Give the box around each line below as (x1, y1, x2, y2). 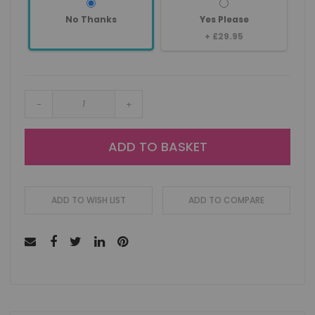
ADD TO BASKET (108, 138, 207, 155)
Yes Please (199, 13, 249, 25)
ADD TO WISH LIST (51, 194, 127, 206)
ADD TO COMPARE (188, 194, 264, 206)
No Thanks (65, 13, 117, 25)
